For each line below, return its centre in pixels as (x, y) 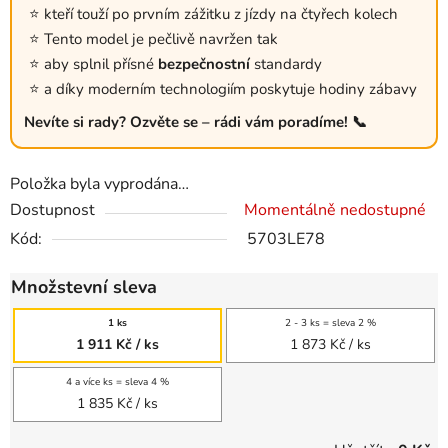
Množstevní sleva (84, 287)
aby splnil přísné (101, 64)
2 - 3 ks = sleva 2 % (330, 323)
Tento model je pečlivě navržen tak (161, 39)
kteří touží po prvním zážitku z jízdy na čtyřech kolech (221, 14)
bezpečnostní (204, 64)
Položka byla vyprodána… (99, 184)
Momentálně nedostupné (335, 210)
